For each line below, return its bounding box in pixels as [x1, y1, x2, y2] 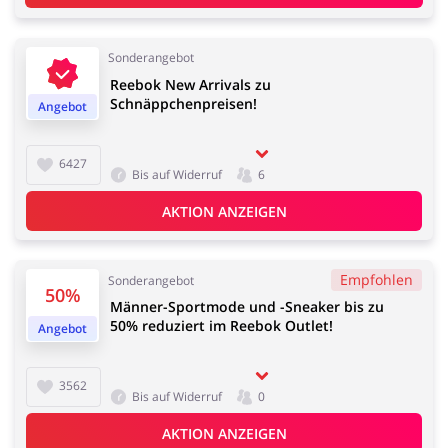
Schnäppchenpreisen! [110, 94, 257, 114]
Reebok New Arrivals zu [110, 75, 271, 95]
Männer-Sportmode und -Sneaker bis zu [110, 297, 384, 317]
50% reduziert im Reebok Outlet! [110, 316, 333, 336]
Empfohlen [340, 270, 413, 290]
